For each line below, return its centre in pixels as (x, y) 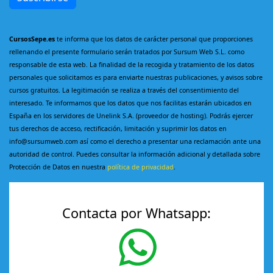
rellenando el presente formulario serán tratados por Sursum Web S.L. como (127, 52)
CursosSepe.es (32, 39)
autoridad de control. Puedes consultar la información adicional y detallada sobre (135, 154)
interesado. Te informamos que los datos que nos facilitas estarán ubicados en (130, 103)
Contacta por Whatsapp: (136, 213)
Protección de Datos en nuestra (58, 167)
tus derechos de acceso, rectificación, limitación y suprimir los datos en (118, 129)
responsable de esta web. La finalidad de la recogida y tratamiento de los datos (132, 65)
